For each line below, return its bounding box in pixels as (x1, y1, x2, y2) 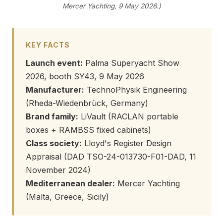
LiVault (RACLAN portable (78, 111, 178, 122)
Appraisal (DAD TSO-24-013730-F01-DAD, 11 (26, 152, 196, 162)
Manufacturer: (26, 85, 84, 95)
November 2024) (26, 165, 91, 175)
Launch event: (26, 58, 83, 68)
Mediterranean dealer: (26, 178, 115, 189)
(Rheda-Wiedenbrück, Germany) (26, 98, 148, 109)
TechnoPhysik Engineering (84, 85, 187, 95)
